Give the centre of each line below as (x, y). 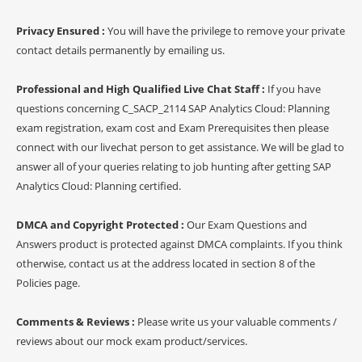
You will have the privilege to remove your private (226, 30)
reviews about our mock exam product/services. (132, 341)
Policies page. (48, 282)
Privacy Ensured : (62, 30)
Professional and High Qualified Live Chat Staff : (142, 88)
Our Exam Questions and (247, 224)
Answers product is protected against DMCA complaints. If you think (179, 244)
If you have (294, 88)
